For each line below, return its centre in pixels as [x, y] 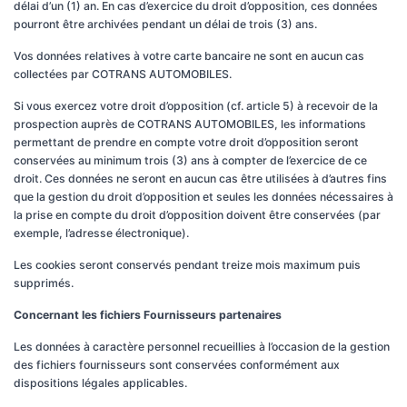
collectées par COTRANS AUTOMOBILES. [123, 74]
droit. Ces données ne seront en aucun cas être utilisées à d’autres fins [200, 179]
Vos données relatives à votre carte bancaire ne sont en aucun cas [189, 56]
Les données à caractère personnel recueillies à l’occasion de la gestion [202, 347]
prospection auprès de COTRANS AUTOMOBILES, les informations [190, 124]
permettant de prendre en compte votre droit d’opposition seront [186, 142]
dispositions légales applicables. [100, 383]
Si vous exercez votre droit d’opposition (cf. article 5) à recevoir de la [196, 106]
